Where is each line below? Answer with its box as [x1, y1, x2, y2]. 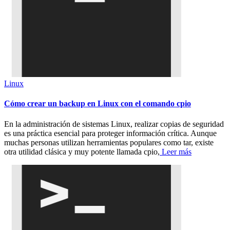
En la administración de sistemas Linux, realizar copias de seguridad [4, 119, 224, 128]
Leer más [160, 147, 191, 156]
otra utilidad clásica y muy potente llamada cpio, [4, 147, 160, 156]
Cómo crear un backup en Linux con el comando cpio [4, 99, 191, 108]
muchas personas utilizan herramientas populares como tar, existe [4, 138, 214, 147]
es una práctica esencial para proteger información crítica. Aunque [4, 128, 217, 138]
